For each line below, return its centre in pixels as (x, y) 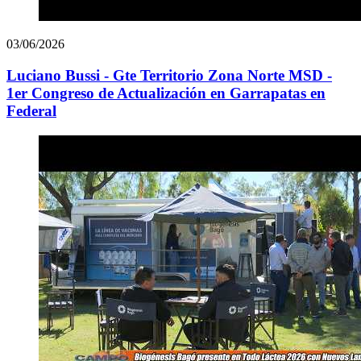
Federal (31, 111)
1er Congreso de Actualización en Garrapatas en (166, 93)
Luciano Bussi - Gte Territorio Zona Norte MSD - (169, 76)
